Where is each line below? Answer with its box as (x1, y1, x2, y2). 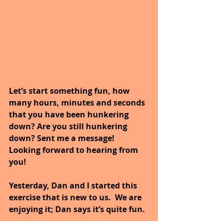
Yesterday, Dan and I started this (9, 180, 139, 191)
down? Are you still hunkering (9, 120, 129, 132)
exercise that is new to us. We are (9, 191, 144, 203)
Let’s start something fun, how (9, 85, 132, 96)
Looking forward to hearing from (9, 144, 140, 155)
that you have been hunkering (9, 109, 131, 120)
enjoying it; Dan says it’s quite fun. (9, 203, 145, 215)
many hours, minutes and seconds (9, 97, 147, 108)
